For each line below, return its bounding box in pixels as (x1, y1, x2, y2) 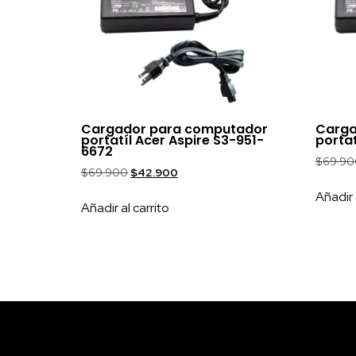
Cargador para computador (81, 119, 268, 138)
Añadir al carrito (81, 199, 169, 216)
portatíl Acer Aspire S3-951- (81, 130, 264, 149)
